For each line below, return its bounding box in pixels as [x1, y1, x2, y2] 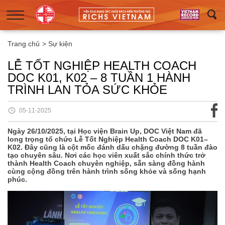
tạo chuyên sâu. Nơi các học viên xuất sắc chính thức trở [8, 151, 205, 159]
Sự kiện [48, 40, 72, 48]
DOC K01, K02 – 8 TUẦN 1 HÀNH [8, 71, 190, 84]
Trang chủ [8, 40, 40, 48]
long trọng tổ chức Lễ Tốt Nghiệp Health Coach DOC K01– [8, 135, 208, 143]
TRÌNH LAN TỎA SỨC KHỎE [8, 83, 167, 96]
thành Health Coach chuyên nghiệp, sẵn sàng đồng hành [8, 159, 205, 167]
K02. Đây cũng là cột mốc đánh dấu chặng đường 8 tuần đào [8, 143, 217, 151]
